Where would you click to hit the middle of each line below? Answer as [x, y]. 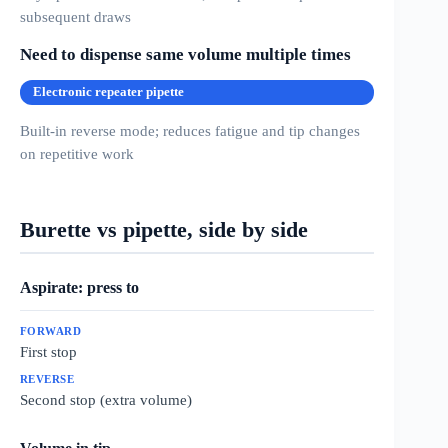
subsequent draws [75, 17]
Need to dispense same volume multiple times [185, 55]
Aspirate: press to [79, 287]
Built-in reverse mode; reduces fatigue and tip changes [190, 131]
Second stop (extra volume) [106, 399]
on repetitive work [77, 154]
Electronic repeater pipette [108, 92]
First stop [48, 351]
